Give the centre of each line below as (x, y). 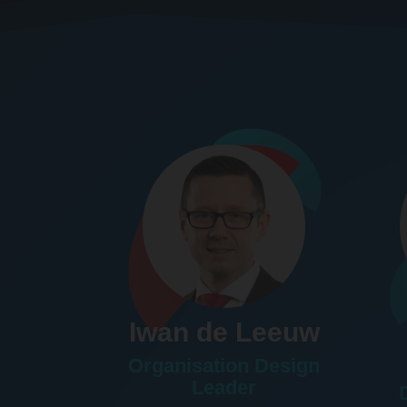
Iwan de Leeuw (224, 332)
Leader (224, 387)
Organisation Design (224, 365)
